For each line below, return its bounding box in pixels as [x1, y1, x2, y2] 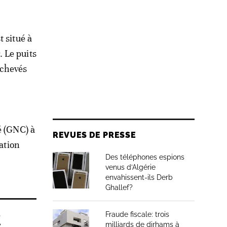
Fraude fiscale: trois [105, 210, 169, 218]
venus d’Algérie [105, 163, 156, 171]
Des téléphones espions [105, 153, 184, 161]
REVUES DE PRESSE [53, 130, 136, 140]
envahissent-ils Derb [105, 173, 173, 181]
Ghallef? [105, 183, 133, 192]
